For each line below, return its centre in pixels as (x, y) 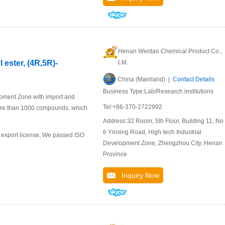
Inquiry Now (137, 175)
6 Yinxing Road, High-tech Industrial (152, 132)
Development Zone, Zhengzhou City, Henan (163, 143)
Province (115, 154)
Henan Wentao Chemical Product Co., (170, 51)
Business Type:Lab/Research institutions (158, 91)
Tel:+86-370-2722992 (133, 107)
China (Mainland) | (145, 79)
